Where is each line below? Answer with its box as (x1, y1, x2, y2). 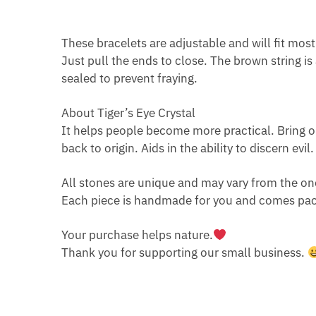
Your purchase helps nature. (61, 227, 214, 243)
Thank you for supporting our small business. (61, 245, 308, 261)
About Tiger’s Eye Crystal (61, 105, 196, 121)
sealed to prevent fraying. (61, 71, 198, 87)
